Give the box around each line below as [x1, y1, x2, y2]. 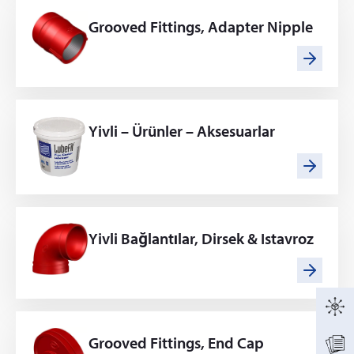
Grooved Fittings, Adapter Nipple [88, 17, 313, 36]
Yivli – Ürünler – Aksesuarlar [88, 121, 275, 141]
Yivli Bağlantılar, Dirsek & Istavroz [88, 228, 314, 248]
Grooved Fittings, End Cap [88, 333, 264, 352]
